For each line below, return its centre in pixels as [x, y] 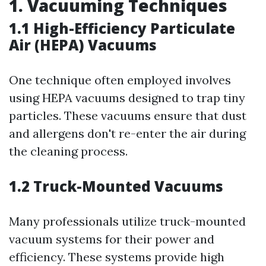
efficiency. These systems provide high [117, 257]
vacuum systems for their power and [112, 239]
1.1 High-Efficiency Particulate [122, 28]
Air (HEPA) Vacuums [83, 45]
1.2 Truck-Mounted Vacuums [116, 186]
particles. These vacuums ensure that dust [128, 115]
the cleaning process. [68, 151]
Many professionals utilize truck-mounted [127, 221]
